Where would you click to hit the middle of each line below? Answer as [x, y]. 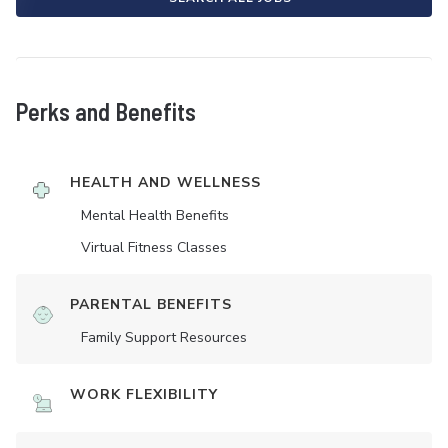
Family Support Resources [164, 338]
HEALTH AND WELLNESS [165, 183]
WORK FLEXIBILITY [144, 395]
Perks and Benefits [106, 112]
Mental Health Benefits [155, 216]
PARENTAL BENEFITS [151, 305]
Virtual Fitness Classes [154, 248]
